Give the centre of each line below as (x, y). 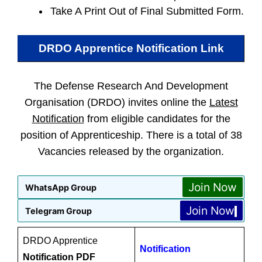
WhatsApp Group (61, 187)
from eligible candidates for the (157, 119)
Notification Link (180, 48)
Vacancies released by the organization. (131, 151)
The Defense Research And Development (131, 86)
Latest (223, 102)
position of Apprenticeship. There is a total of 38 (131, 135)
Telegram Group (58, 211)
